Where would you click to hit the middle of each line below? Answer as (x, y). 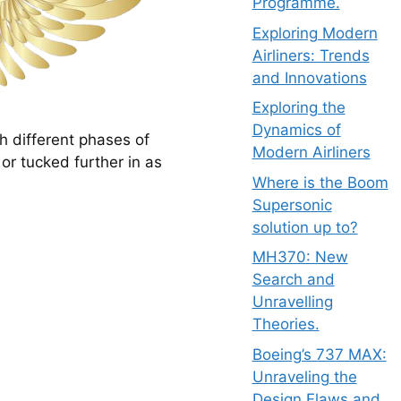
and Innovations (309, 77)
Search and (293, 279)
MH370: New (300, 257)
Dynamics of (296, 130)
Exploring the (299, 107)
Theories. (286, 324)
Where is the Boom (320, 182)
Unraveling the (304, 376)
